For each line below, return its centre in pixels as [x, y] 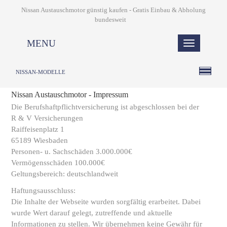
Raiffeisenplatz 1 [38, 129]
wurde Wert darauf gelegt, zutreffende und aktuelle [92, 213]
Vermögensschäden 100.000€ [58, 163]
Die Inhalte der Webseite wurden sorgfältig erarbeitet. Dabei [106, 201]
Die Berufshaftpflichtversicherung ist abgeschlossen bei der [105, 107]
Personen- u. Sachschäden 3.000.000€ [72, 152]
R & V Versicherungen [47, 118]
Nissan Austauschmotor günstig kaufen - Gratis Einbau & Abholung [113, 10]
